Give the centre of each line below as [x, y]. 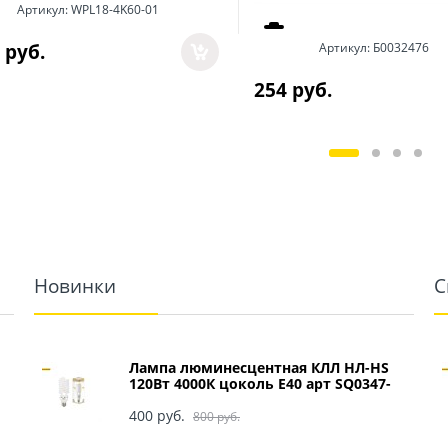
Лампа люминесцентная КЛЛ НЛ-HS [259, 367]
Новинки [75, 285]
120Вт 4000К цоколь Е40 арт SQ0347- [260, 383]
